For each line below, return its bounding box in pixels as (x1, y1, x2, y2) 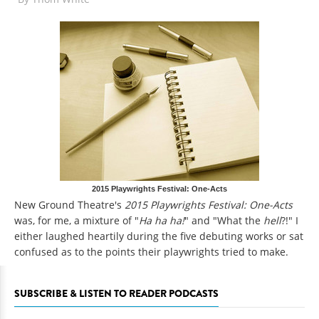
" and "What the (184, 213, 263, 227)
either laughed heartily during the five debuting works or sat (14, 229, 303, 243)
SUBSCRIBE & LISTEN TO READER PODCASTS (14, 286, 219, 300)
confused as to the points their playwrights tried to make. (14, 244, 288, 258)
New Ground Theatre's (14, 197, 125, 211)
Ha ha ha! (139, 213, 184, 227)
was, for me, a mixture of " (14, 213, 139, 227)
